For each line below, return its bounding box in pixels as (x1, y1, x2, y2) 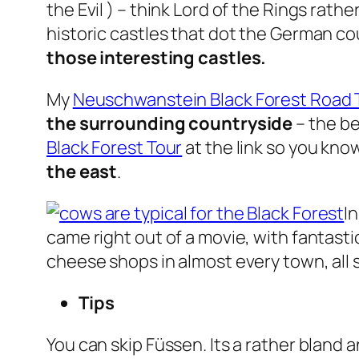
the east (46, 159, 118, 184)
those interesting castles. (46, 46, 267, 71)
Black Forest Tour (46, 135, 183, 160)
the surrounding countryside (46, 111, 293, 136)
